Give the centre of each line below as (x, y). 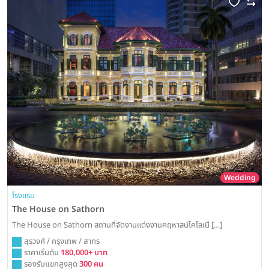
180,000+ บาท (84, 253)
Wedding (240, 178)
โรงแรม (23, 196)
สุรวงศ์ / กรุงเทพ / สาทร (62, 242)
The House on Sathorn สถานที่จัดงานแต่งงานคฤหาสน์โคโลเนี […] (117, 225)
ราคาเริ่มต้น (42, 253)
